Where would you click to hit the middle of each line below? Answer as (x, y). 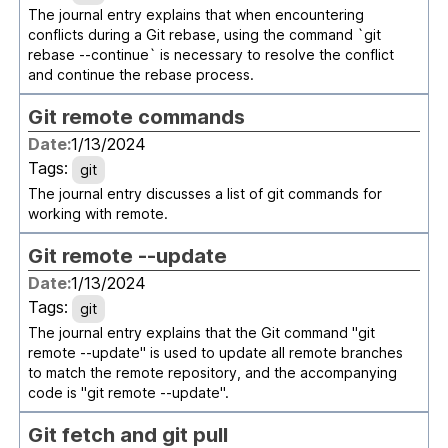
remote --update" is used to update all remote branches (215, 352)
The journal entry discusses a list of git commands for (204, 193)
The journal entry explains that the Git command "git (201, 332)
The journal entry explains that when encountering (195, 14)
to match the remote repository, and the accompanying (212, 372)
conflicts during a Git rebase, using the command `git (204, 34)
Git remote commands (136, 117)
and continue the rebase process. (140, 74)
